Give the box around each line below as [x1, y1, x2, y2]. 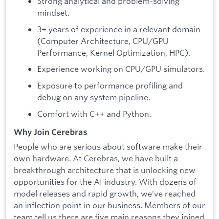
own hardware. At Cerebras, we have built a [14, 153, 178, 163]
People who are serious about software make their [14, 141, 202, 152]
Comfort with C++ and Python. [37, 108, 151, 119]
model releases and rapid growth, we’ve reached [14, 188, 196, 198]
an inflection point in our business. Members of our [14, 199, 205, 210]
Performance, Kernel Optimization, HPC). [37, 47, 190, 58]
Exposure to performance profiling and [37, 80, 183, 91]
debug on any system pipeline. [37, 92, 150, 103]
